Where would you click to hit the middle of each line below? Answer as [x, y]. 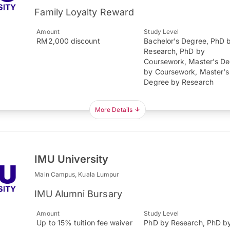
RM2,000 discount [68, 41]
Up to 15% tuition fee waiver [84, 223]
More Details [113, 110]
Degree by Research [179, 82]
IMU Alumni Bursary [78, 194]
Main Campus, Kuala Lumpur [77, 174]
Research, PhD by [174, 51]
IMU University [72, 159]
